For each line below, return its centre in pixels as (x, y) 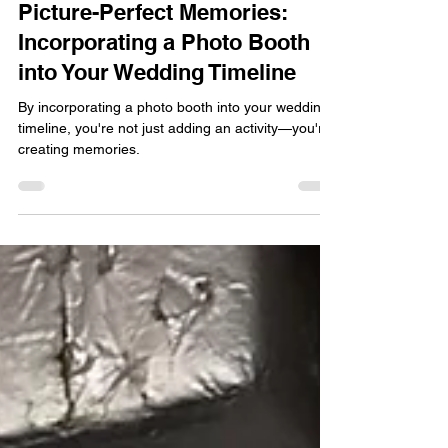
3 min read (170, 28)
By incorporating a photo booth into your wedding (173, 195)
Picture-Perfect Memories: (153, 100)
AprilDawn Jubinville (116, 12)
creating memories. (79, 237)
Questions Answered (83, 63)
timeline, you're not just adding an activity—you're (174, 216)
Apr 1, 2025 (91, 28)
